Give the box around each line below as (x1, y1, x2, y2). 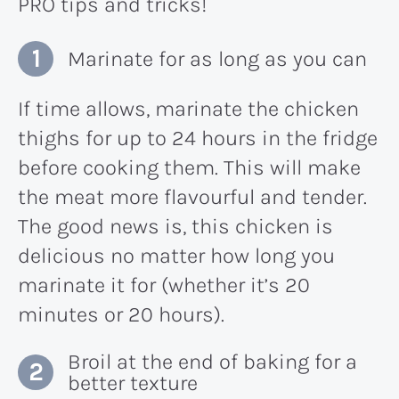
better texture (68, 370, 198, 395)
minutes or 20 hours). (18, 301, 224, 327)
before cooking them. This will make (18, 154, 361, 180)
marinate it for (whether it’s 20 (18, 272, 310, 297)
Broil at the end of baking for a (68, 348, 357, 374)
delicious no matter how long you (18, 242, 335, 268)
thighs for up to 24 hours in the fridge (18, 125, 378, 151)
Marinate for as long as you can (68, 45, 367, 71)
